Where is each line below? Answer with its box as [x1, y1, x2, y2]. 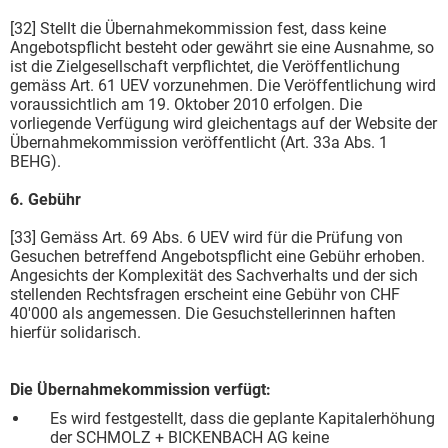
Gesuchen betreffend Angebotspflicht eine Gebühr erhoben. [10, 246, 425, 266]
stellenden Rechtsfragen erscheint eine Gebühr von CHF [10, 284, 400, 304]
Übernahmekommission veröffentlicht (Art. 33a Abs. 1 [10, 132, 388, 152]
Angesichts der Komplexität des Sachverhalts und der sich [10, 265, 418, 285]
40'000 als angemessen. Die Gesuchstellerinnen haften [10, 303, 396, 323]
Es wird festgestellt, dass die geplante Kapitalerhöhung [50, 408, 435, 428]
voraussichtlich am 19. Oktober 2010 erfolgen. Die [10, 94, 362, 114]
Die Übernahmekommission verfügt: [10, 379, 271, 399]
